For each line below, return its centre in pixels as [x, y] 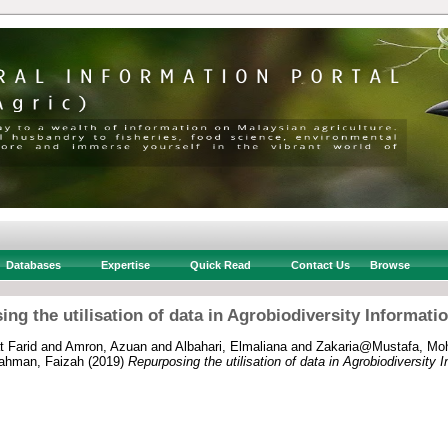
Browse [389, 265]
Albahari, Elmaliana [231, 346]
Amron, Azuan [106, 346]
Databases [33, 265]
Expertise [125, 265]
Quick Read [220, 265]
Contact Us [320, 265]
